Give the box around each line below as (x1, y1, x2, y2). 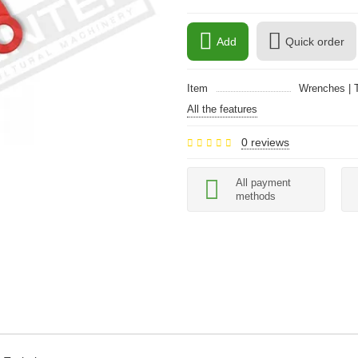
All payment (236, 177, 291, 189)
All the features (187, 103, 257, 115)
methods (236, 190, 276, 202)
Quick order (285, 34, 344, 48)
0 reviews (241, 136, 289, 149)
